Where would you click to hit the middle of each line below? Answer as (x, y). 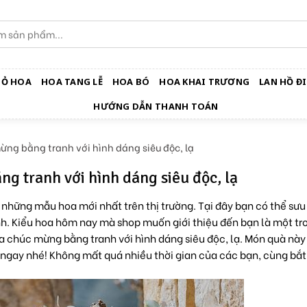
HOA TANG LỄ (72, 82)
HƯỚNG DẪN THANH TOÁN (156, 106)
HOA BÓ (131, 82)
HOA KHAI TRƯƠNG (205, 82)
